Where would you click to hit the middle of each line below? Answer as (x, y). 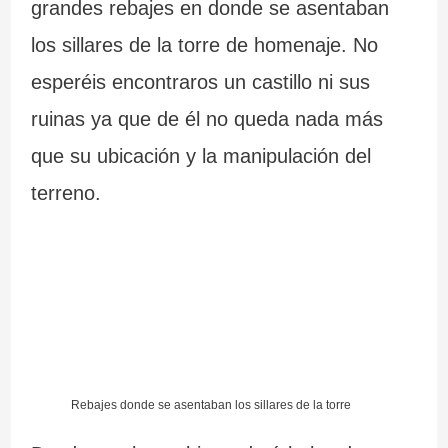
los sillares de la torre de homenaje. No (204, 44)
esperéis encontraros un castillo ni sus (200, 81)
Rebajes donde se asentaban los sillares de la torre (210, 404)
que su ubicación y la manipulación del (200, 155)
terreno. (65, 192)
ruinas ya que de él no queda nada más (206, 118)
